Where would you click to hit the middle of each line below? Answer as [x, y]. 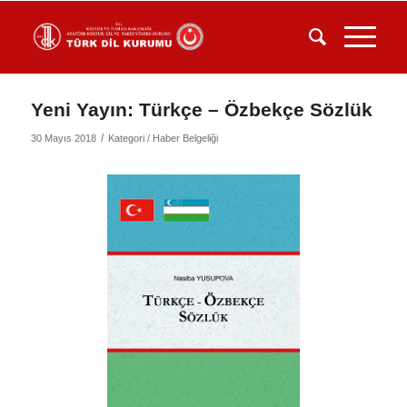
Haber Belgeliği [185, 138]
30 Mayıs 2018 [63, 138]
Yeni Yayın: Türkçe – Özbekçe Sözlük [201, 109]
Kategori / [130, 138]
